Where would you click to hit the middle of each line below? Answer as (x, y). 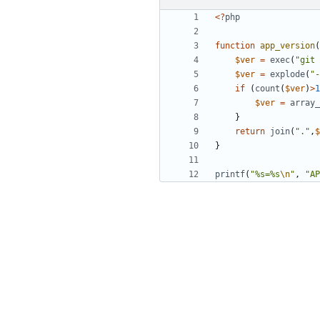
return (250, 132)
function (235, 46)
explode (287, 75)
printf (230, 175)
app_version (287, 46)
